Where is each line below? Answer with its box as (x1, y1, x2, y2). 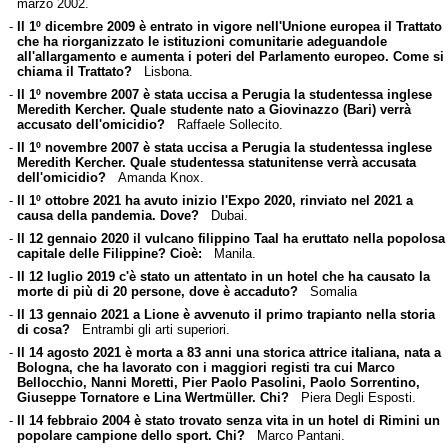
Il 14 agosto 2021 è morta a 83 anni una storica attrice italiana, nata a (16, 344, 441, 360)
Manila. (201, 245, 256, 261)
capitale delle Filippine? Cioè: (16, 245, 202, 261)
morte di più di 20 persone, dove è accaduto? (16, 283, 298, 299)
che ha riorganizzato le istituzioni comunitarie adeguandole (16, 33, 387, 49)
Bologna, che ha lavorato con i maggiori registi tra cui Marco (16, 359, 395, 375)
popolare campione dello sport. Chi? (16, 427, 245, 443)
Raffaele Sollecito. (164, 116, 283, 132)
